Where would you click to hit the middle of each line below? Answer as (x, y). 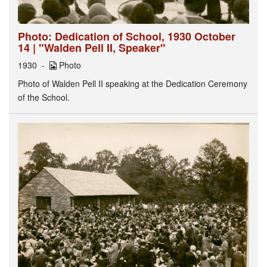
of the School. (44, 97)
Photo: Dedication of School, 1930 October (127, 36)
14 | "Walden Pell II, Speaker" (92, 47)
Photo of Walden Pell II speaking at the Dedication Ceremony (133, 83)
